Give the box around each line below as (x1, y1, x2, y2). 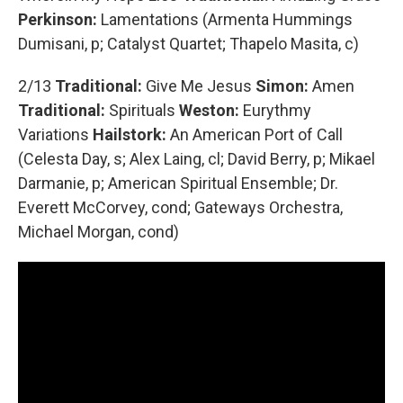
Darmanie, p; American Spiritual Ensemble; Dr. (18, 174, 338, 193)
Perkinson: (18, 10, 101, 30)
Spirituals (109, 101, 179, 121)
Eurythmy (243, 101, 311, 121)
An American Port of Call (170, 125, 343, 145)
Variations (18, 125, 93, 145)
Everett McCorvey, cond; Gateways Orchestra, (18, 198, 343, 218)
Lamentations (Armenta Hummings (101, 10, 353, 30)
